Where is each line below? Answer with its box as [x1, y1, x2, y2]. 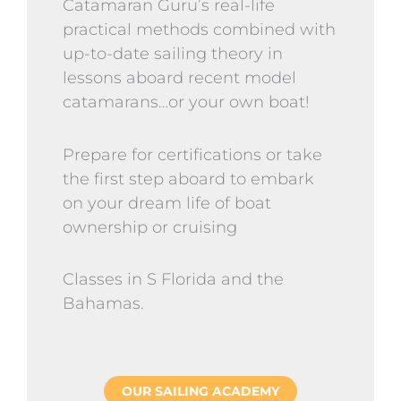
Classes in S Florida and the [63, 269, 284, 290]
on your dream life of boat [63, 192, 271, 213]
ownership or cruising [63, 217, 237, 237]
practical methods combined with [63, 20, 336, 40]
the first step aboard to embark [63, 168, 314, 189]
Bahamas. [63, 294, 144, 314]
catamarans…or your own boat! [63, 92, 314, 113]
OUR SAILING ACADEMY [122, 382, 279, 399]
